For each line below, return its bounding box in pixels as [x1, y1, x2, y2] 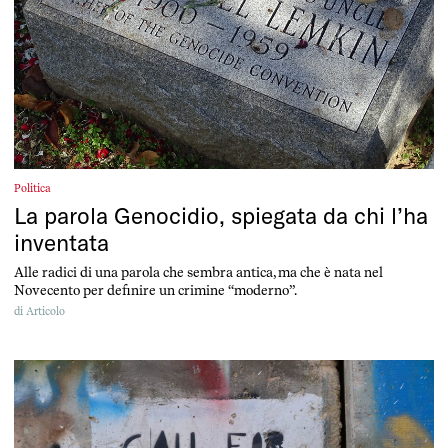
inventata [14, 228, 109, 258]
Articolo [26, 305, 65, 319]
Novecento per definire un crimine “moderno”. [14, 282, 297, 299]
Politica [14, 182, 51, 196]
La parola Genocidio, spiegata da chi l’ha [14, 201, 428, 231]
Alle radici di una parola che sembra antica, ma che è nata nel [14, 264, 383, 281]
